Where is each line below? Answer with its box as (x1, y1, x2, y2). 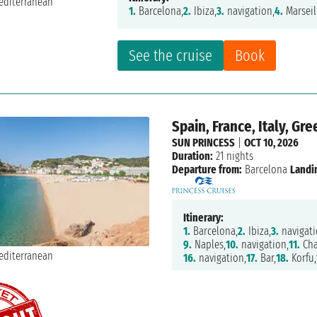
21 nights (212, 149, 253, 163)
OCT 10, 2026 (243, 136, 299, 150)
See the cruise (129, 46, 213, 66)
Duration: (171, 149, 213, 163)
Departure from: (171, 163, 242, 177)
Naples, (191, 238, 226, 252)
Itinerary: (183, 211, 224, 225)
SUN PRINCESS (171, 136, 235, 150)
